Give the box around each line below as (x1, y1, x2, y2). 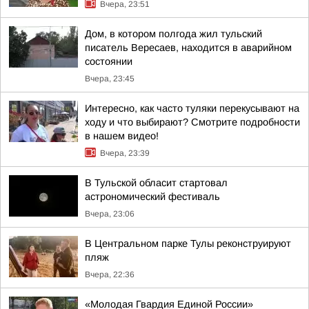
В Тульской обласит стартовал (85, 177, 228, 188)
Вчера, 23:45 (85, 74, 134, 83)
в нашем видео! (85, 130, 159, 141)
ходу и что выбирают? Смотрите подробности (85, 117, 300, 128)
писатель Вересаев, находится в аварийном (85, 42, 292, 53)
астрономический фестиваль (85, 191, 220, 202)
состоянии (85, 56, 132, 67)
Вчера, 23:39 (100, 148, 150, 158)
